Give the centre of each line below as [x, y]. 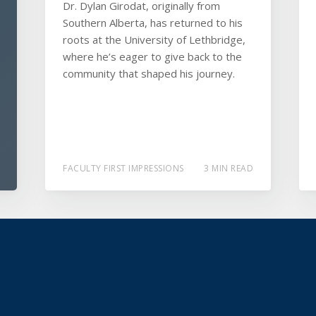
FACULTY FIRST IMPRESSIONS [123, 168]
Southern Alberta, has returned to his [153, 23]
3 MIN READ [229, 168]
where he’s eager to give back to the [152, 56]
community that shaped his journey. [149, 73]
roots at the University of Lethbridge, [154, 39]
